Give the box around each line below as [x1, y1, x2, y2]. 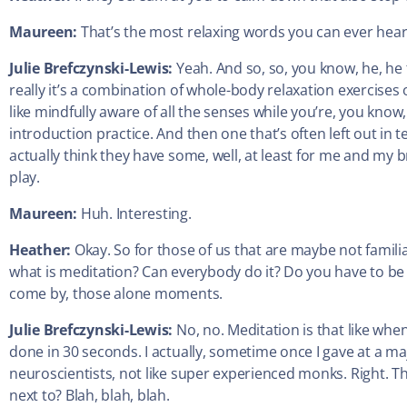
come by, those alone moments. [9, 283, 223, 304]
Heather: [9, 240, 74, 261]
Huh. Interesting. [80, 203, 192, 224]
